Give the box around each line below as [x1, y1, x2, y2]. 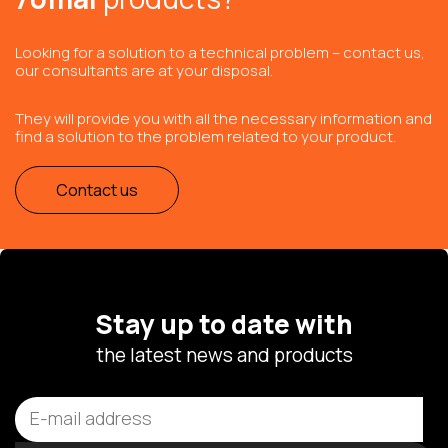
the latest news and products [95, 341, 353, 368]
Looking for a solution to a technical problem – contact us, [15, 41, 425, 63]
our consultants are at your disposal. [15, 59, 273, 81]
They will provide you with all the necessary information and [15, 107, 432, 129]
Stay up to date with [95, 305, 353, 342]
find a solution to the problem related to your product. [15, 125, 396, 147]
